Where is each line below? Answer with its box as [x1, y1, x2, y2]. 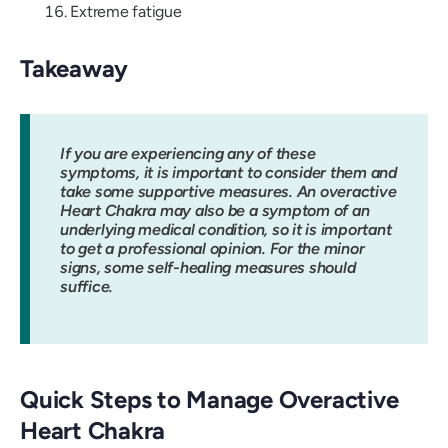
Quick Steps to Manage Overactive [20, 385, 399, 415]
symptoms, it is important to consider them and [60, 163, 397, 183]
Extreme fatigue [70, 2, 182, 22]
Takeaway [20, 53, 129, 83]
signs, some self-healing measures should [60, 258, 356, 278]
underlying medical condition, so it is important [60, 220, 392, 240]
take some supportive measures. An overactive [60, 182, 397, 202]
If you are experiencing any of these [60, 144, 316, 164]
